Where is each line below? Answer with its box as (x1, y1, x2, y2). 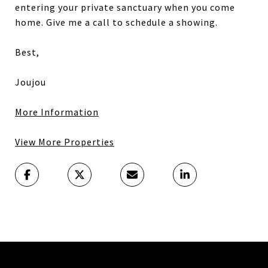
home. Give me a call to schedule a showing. (15, 16, 218, 29)
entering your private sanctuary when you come (15, 1, 235, 14)
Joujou (15, 76, 46, 89)
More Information (15, 106, 99, 118)
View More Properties (15, 136, 114, 148)
